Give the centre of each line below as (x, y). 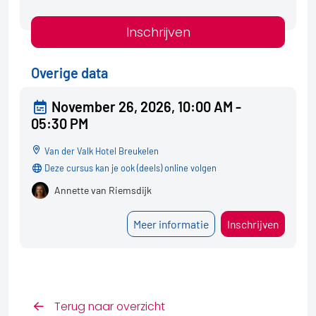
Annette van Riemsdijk (103, 190)
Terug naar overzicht (108, 306)
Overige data (69, 72)
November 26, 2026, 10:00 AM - (146, 106)
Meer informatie (171, 224)
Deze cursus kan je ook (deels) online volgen (130, 168)
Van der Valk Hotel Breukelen (104, 151)
